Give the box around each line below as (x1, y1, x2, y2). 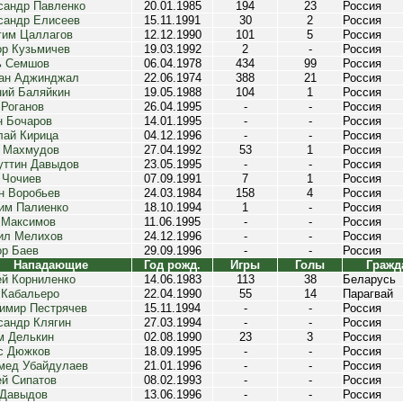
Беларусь (343, 273, 396, 286)
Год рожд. (144, 258, 201, 272)
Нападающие (13, 258, 88, 272)
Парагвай (343, 287, 393, 300)
